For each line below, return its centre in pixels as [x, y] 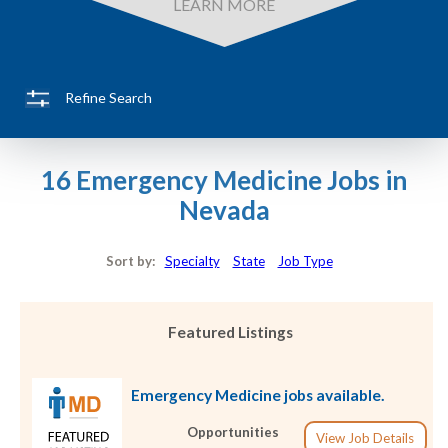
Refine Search [108, 97]
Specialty [192, 260]
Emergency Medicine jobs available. [258, 394]
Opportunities [233, 432]
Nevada [224, 210]
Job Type [305, 260]
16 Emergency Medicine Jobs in [224, 180]
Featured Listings [230, 332]
